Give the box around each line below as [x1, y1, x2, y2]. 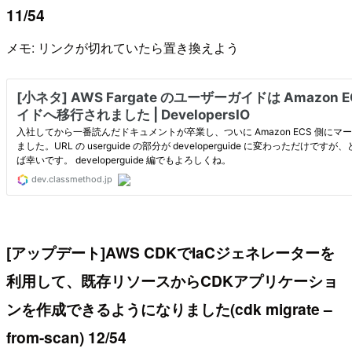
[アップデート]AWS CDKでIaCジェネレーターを [6, 240, 335, 263]
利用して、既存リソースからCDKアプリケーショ [6, 269, 338, 291]
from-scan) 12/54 [6, 325, 126, 348]
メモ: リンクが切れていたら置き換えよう [6, 38, 239, 57]
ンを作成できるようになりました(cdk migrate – [6, 297, 332, 320]
